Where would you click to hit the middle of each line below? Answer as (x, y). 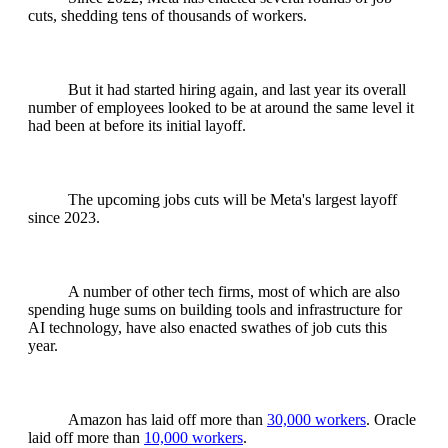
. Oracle (391, 420)
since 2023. (64, 218)
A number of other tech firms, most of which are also (234, 292)
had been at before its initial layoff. (137, 126)
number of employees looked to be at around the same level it (221, 108)
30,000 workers (316, 420)
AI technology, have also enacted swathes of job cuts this (207, 328)
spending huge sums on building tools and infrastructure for (215, 310)
